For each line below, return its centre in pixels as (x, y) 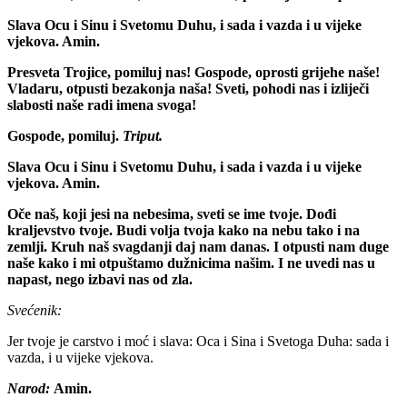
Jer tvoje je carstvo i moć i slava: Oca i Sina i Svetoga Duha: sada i (198, 341)
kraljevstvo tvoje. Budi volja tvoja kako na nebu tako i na (184, 230)
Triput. (143, 135)
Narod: (29, 388)
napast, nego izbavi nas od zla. (100, 279)
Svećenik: (35, 310)
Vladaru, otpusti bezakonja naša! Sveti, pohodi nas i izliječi (188, 88)
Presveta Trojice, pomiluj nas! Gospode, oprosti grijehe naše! (194, 72)
